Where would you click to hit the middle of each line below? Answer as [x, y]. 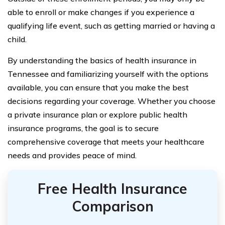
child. [17, 39]
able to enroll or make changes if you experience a [101, 12]
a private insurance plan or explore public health [97, 115]
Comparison [113, 206]
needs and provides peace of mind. [72, 155]
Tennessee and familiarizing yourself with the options [108, 74]
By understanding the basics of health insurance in [102, 60]
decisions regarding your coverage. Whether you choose [111, 101]
